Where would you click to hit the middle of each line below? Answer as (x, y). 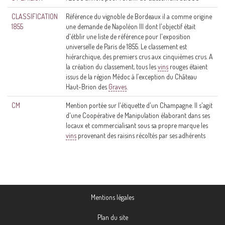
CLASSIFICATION (35, 16)
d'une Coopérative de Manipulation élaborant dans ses (138, 115)
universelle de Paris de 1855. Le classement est (126, 46)
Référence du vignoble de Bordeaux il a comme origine (139, 16)
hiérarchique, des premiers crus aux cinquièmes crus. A (139, 57)
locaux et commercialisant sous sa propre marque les (137, 125)
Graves (118, 87)
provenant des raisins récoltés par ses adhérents (141, 135)
